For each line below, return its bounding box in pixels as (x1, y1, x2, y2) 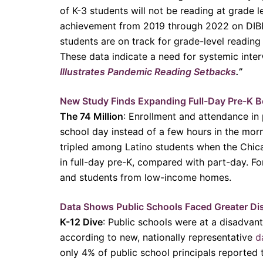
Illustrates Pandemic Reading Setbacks (60, 65, 236, 77)
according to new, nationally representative (60, 231, 255, 243)
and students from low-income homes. (60, 171, 234, 183)
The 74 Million (60, 110, 123, 122)
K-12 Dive (60, 215, 103, 228)
